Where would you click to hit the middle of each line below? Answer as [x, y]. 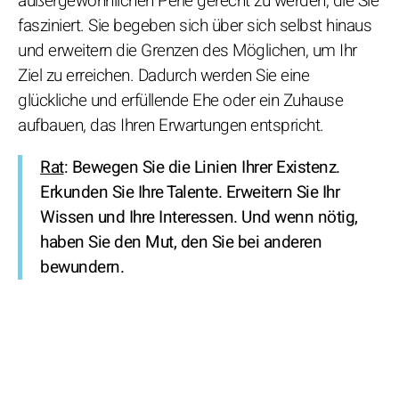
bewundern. [82, 268]
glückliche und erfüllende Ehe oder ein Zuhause [180, 101]
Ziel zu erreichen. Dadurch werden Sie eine [163, 76]
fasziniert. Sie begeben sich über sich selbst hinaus [195, 26]
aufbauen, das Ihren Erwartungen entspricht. [171, 126]
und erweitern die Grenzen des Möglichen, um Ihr [187, 51]
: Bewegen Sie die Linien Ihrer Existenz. [202, 168]
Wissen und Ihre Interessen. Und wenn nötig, [199, 218]
